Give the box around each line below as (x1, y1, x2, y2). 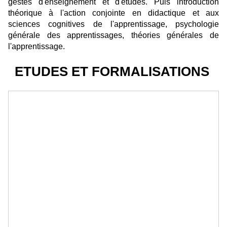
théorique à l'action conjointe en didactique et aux (8, 9, 219, 18)
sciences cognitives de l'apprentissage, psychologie (8, 20, 219, 29)
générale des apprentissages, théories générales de (8, 31, 219, 40)
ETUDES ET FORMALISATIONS (14, 64, 213, 80)
